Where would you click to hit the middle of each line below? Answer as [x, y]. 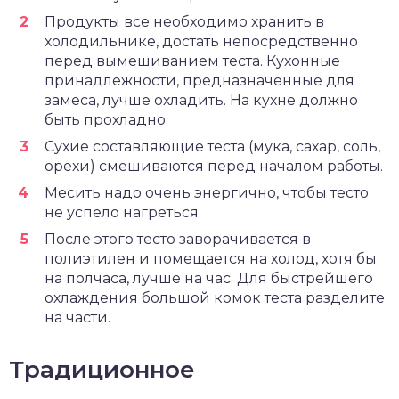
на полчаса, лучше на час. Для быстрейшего [209, 278]
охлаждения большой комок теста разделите [215, 298]
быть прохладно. [106, 120]
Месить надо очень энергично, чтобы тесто [207, 193]
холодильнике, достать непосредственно [201, 41]
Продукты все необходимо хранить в [184, 22]
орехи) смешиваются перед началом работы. [214, 166]
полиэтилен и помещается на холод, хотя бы [211, 259]
